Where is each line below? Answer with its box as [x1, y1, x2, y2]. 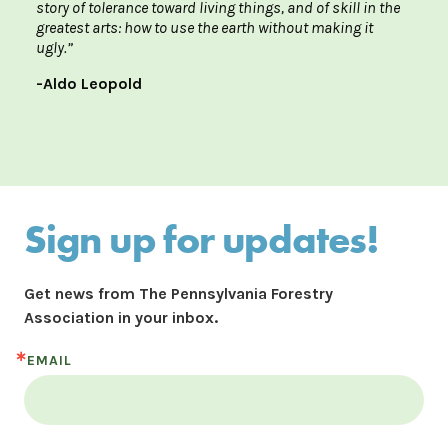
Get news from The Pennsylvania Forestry [24, 284, 333, 304]
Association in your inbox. [24, 308, 218, 328]
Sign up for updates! [24, 214, 379, 266]
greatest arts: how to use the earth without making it [36, 18, 373, 38]
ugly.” [36, 38, 73, 58]
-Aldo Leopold [36, 74, 142, 94]
